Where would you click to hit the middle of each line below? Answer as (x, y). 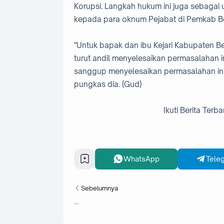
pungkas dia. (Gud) (108, 84)
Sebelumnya (99, 188)
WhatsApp (141, 159)
